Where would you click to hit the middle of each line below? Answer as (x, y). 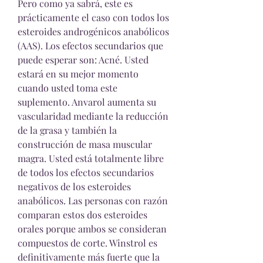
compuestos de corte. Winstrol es (87, 243)
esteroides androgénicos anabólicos (93, 31)
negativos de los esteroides (74, 186)
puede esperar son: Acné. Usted (83, 60)
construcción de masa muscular (85, 144)
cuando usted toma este (68, 88)
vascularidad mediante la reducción (93, 116)
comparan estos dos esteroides (82, 215)
